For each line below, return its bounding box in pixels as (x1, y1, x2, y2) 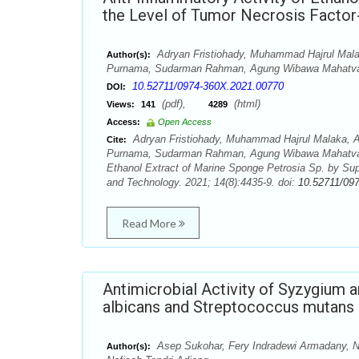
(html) (231, 98, 260, 110)
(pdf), (159, 98, 208, 110)
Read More (121, 216, 179, 230)
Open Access (158, 117, 212, 127)
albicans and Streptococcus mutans (103, 297, 354, 317)
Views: (107, 99, 135, 109)
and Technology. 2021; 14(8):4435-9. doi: (107, 176, 298, 188)
